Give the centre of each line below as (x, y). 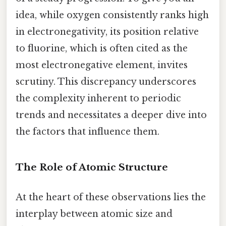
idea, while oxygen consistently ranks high (112, 15)
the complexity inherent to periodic (98, 98)
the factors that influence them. (88, 131)
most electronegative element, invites (102, 65)
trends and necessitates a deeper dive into (111, 115)
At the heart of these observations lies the (111, 197)
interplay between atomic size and (94, 214)
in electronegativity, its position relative (107, 32)
